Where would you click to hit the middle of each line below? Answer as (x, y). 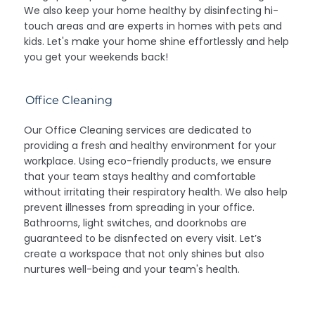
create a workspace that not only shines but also (144, 254)
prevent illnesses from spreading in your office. (140, 208)
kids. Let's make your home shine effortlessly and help (157, 41)
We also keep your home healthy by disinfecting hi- (152, 10)
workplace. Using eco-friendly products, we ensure (148, 161)
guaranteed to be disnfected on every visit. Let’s (143, 239)
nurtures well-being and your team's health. (132, 270)
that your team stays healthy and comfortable (140, 177)
